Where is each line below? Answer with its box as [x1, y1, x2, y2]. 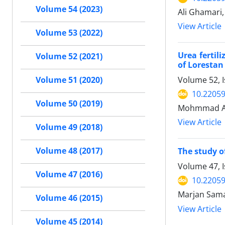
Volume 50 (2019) [36, 98, 102, 109]
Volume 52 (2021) [36, 51, 102, 62]
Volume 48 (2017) [36, 145, 102, 157]
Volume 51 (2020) [36, 74, 102, 86]
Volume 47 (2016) [36, 169, 102, 180]
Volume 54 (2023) [36, 4, 102, 15]
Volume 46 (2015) [36, 192, 102, 204]
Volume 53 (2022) [36, 27, 102, 39]
